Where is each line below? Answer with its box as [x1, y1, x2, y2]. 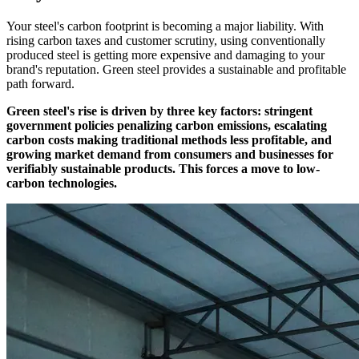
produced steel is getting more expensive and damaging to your [6, 47, 325, 62]
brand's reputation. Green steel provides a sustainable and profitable [6, 62, 346, 76]
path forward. [6, 76, 75, 91]
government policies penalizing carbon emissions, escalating [6, 118, 327, 132]
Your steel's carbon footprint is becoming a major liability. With [6, 18, 324, 33]
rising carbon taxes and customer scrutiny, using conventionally [6, 33, 325, 47]
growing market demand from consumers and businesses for [6, 147, 333, 161]
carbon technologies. [6, 175, 117, 190]
